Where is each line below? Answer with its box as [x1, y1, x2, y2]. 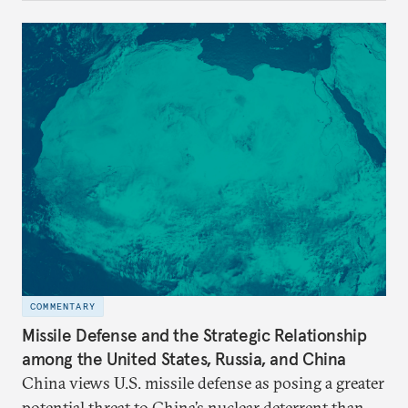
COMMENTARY [30, 300, 96, 312]
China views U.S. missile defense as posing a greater [22, 372, 384, 394]
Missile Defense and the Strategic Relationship [22, 324, 367, 347]
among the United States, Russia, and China [22, 348, 347, 371]
